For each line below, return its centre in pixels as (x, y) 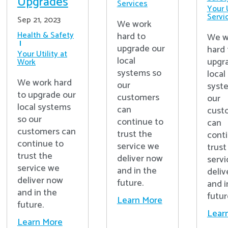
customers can (46, 132)
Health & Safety (45, 36)
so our (29, 120)
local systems (44, 108)
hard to (131, 37)
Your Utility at (42, 54)
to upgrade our (46, 95)
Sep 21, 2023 (39, 20)
